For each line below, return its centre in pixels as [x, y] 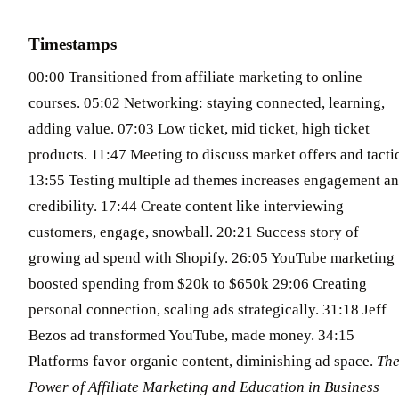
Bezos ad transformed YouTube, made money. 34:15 [191, 335]
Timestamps [73, 45]
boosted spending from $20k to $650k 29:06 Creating [198, 283]
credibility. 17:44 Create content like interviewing [186, 206]
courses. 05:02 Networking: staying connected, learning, [207, 102]
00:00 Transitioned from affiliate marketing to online [195, 77]
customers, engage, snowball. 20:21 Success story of [194, 232]
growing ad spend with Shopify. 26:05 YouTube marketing [212, 257]
